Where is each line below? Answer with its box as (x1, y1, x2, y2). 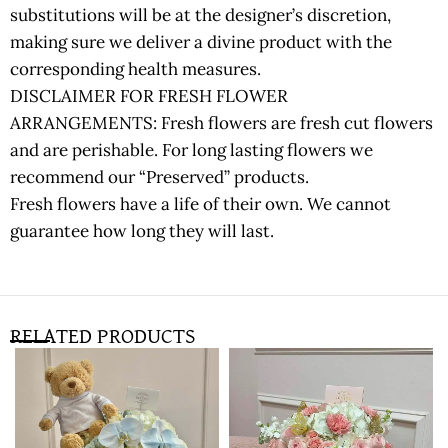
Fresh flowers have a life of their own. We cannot (10, 193, 391, 216)
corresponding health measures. (10, 58, 261, 81)
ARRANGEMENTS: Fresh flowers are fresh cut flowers (10, 112, 433, 135)
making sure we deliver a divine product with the (10, 31, 392, 54)
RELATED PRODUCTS (10, 326, 195, 349)
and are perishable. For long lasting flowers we (10, 139, 373, 162)
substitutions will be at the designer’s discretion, (10, 4, 391, 27)
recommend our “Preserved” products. (10, 166, 309, 189)
